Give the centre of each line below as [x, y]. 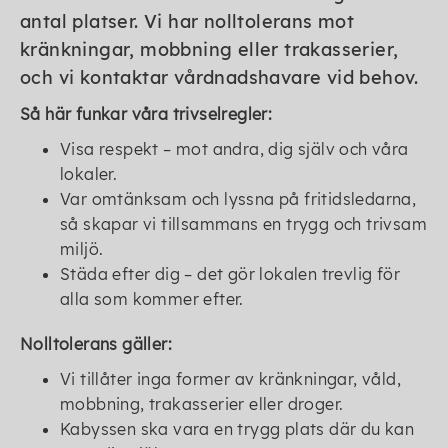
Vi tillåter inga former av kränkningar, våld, [230, 379]
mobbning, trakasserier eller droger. [204, 404]
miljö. [82, 249]
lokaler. [89, 174]
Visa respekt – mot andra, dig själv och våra [234, 149]
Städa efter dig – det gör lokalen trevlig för [230, 274]
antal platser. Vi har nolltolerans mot [187, 21]
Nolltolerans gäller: [96, 344]
